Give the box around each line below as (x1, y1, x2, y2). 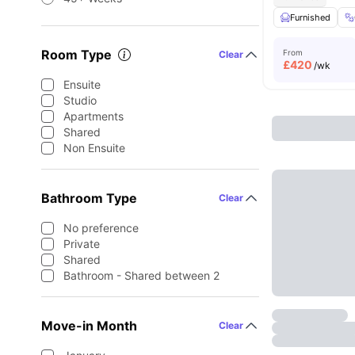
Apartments (63, 109, 124, 123)
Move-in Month (41, 318, 137, 334)
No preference (63, 221, 139, 235)
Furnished (290, 12, 331, 23)
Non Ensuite (63, 141, 125, 155)
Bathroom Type (41, 190, 137, 206)
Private (63, 237, 100, 250)
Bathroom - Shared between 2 (63, 269, 219, 282)
